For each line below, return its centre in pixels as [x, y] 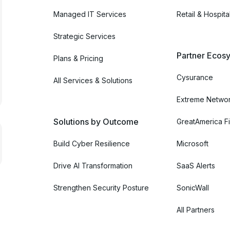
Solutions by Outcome [96, 121]
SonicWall [193, 187]
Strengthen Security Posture [101, 187]
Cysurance [195, 77]
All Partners [196, 209]
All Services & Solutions [93, 80]
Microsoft [193, 143]
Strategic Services [84, 36]
